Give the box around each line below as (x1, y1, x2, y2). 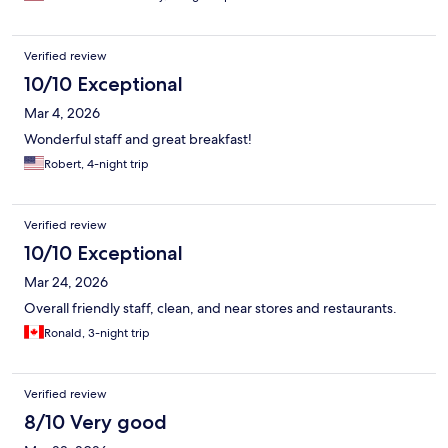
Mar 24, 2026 (24, 273, 108, 292)
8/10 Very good (24, 410, 167, 435)
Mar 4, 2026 (24, 104, 100, 123)
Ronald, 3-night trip (44, 325, 150, 342)
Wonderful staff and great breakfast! (24, 130, 252, 149)
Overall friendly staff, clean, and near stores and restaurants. (24, 299, 397, 318)
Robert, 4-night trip (44, 156, 149, 173)
